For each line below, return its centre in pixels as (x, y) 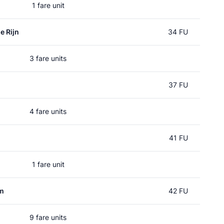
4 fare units (48, 111)
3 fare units (48, 58)
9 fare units (48, 217)
